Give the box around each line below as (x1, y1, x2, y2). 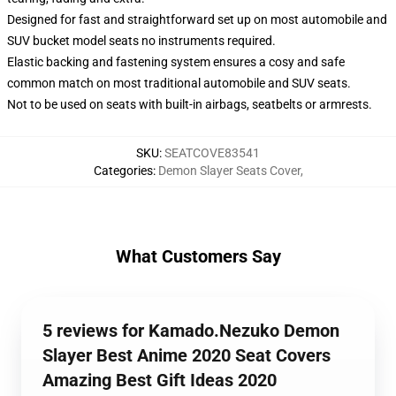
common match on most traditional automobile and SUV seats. (7, 76, 351, 90)
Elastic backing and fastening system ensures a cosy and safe (7, 55, 345, 69)
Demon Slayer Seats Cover (157, 164, 301, 178)
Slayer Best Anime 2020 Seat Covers (42, 345, 331, 366)
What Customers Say (115, 246, 281, 267)
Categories (93, 164, 153, 178)
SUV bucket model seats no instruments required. (7, 34, 276, 48)
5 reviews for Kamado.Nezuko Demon (42, 320, 339, 341)
